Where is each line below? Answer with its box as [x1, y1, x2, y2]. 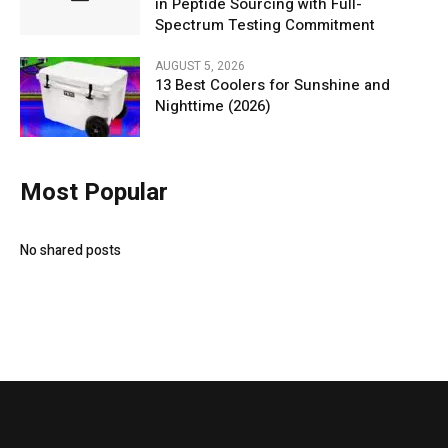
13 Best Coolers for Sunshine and [155, 74, 390, 97]
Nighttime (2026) [155, 95, 271, 118]
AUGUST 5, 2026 [155, 57, 245, 76]
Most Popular [20, 174, 168, 210]
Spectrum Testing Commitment [155, 14, 375, 37]
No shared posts [20, 239, 121, 261]
